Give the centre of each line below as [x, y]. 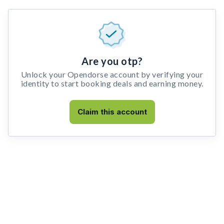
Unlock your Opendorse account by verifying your [112, 74]
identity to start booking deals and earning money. [112, 83]
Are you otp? [112, 61]
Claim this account [112, 112]
